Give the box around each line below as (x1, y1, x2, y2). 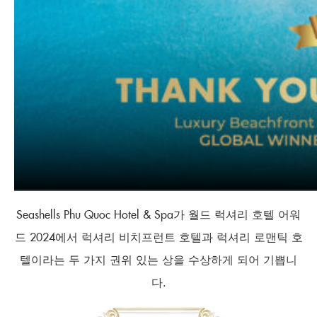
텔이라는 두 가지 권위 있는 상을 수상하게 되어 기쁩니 (20, 251, 297, 267)
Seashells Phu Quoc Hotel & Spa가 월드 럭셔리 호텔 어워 (16, 206, 301, 221)
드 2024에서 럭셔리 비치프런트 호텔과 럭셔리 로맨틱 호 (14, 229, 303, 244)
